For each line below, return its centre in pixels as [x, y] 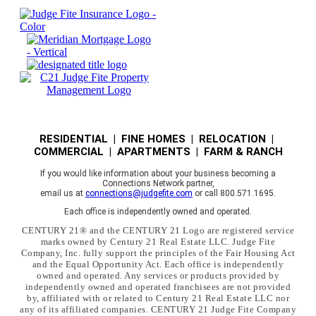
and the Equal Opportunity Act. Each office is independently [158, 265]
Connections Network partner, [158, 184]
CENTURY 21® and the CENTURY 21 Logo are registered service [158, 231]
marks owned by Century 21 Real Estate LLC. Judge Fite [158, 242]
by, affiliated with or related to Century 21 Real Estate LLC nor [158, 298]
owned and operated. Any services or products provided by [158, 276]
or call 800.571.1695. [234, 194]
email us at [63, 194]
